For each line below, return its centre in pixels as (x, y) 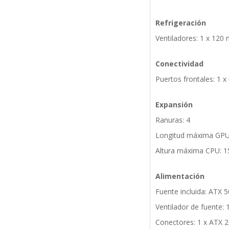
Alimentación (180, 176)
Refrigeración (180, 23)
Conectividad (179, 64)
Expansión (174, 105)
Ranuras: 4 (173, 120)
